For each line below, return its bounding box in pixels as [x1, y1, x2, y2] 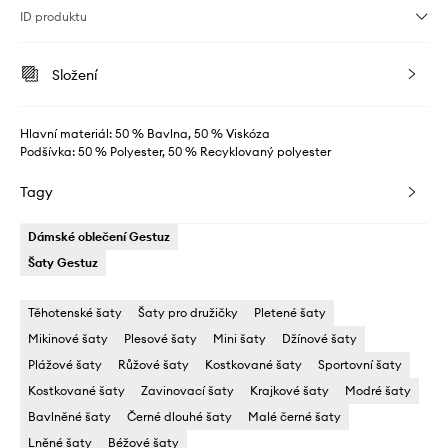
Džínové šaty [282, 330, 357, 346]
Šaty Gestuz [28, 254, 98, 270]
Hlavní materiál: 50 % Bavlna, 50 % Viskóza [20, 125, 270, 141]
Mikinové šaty [28, 330, 108, 346]
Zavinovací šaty [141, 382, 234, 398]
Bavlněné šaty [28, 408, 111, 424]
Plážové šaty [28, 356, 102, 372]
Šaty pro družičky [138, 304, 238, 320]
